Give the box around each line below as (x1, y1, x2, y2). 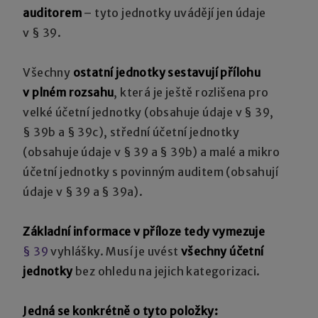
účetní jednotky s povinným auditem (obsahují (23, 164, 279, 179)
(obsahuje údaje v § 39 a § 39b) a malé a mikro (23, 144, 280, 159)
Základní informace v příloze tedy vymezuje (23, 224, 265, 238)
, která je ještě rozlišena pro (114, 84, 269, 99)
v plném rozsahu (23, 84, 114, 99)
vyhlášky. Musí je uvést (48, 243, 182, 258)
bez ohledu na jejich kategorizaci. (72, 263, 261, 278)
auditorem (23, 5, 82, 20)
